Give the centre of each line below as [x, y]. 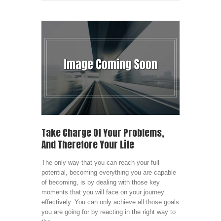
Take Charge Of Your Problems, [103, 133]
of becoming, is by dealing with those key [101, 183]
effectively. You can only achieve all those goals [110, 202]
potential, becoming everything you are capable [109, 173]
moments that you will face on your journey [103, 192]
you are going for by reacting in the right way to [109, 212]
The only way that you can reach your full [100, 163]
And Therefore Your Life [88, 145]
